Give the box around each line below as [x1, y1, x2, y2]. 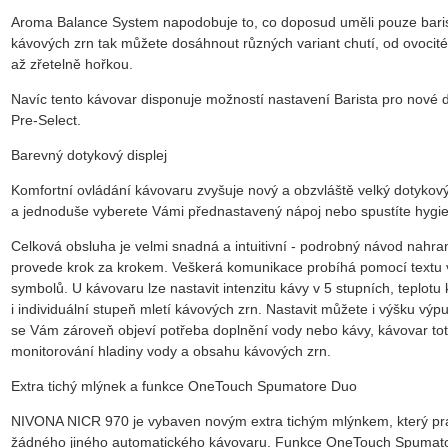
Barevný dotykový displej [11, 146, 167, 163]
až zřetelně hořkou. [11, 55, 133, 72]
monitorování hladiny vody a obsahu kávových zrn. [11, 342, 343, 359]
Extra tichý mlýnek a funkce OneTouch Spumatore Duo [11, 377, 357, 394]
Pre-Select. [11, 111, 89, 128]
